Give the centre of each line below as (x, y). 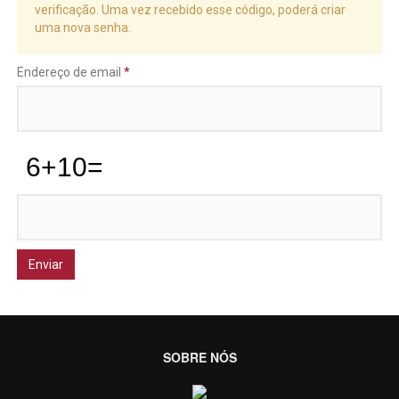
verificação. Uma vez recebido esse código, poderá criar (190, 10)
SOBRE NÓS (199, 357)
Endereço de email (69, 72)
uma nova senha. (82, 28)
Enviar (45, 265)
